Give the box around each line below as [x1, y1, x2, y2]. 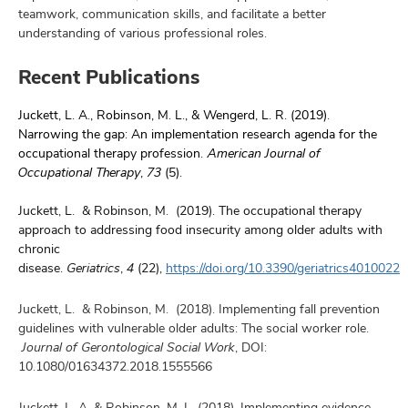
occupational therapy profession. [18, 144, 203, 161]
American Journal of [207, 144, 321, 161]
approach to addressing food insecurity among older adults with [18, 220, 382, 238]
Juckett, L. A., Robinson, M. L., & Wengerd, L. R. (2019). [18, 106, 330, 123]
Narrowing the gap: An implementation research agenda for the [18, 125, 377, 142]
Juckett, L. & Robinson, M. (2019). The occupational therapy [18, 201, 362, 219]
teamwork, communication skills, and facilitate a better [18, 5, 326, 22]
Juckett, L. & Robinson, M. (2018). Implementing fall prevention [18, 300, 380, 317]
